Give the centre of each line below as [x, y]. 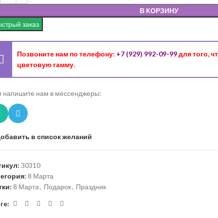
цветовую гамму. [46, 64]
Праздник [91, 187]
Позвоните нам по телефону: [67, 54]
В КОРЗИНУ [159, 10]
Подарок [57, 187]
